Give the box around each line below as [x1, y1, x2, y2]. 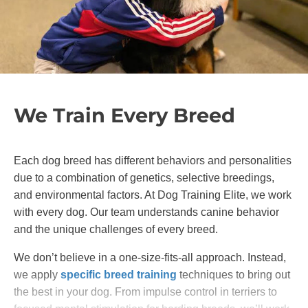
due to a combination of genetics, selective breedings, [14, 171, 274, 184]
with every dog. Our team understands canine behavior [14, 206, 279, 218]
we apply [14, 268, 60, 280]
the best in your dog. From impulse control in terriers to [14, 285, 277, 298]
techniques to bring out [177, 268, 290, 280]
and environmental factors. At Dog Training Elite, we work [14, 188, 291, 201]
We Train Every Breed [14, 102, 235, 127]
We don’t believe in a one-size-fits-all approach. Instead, [14, 251, 286, 263]
